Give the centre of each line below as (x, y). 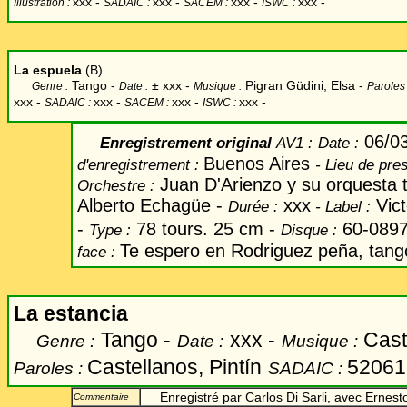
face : (99, 252)
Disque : (309, 230)
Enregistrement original (177, 143)
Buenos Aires (259, 164)
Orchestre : (116, 185)
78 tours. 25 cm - (206, 229)
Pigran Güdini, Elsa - (303, 85)
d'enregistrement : (140, 164)
